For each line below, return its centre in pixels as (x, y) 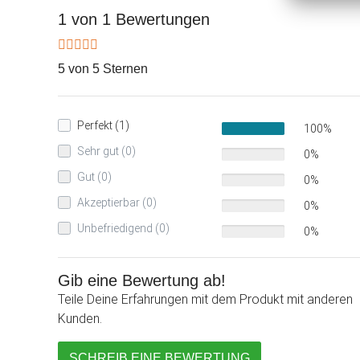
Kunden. (80, 319)
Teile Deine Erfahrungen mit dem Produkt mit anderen (205, 300)
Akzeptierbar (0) (117, 203)
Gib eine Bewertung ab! (142, 281)
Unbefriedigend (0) (123, 229)
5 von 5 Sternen (103, 69)
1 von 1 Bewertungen (134, 20)
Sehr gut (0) (106, 151)
